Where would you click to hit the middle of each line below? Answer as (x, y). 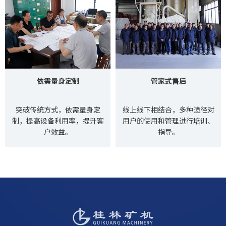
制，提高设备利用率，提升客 (58, 121)
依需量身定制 (58, 81)
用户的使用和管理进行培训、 (168, 121)
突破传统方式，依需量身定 (58, 109)
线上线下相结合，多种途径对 (168, 109)
